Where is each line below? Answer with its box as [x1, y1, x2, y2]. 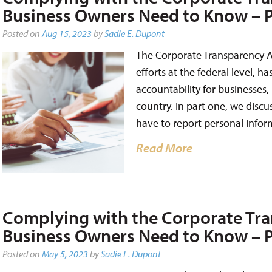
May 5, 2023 [41, 248, 88, 260]
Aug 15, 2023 [41, 27, 92, 39]
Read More [135, 139, 192, 155]
